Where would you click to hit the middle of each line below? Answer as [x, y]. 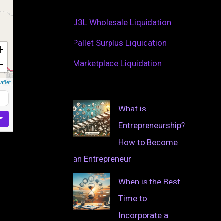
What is [132, 108]
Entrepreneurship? [152, 125]
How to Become [148, 142]
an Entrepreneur [102, 159]
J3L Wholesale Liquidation [122, 22]
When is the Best [149, 181]
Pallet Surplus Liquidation [120, 43]
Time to [133, 198]
